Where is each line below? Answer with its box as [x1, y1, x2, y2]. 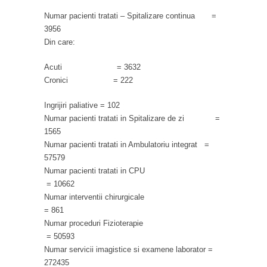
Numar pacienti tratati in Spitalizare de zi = [44, 113, 220, 123]
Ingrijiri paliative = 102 [44, 100, 120, 110]
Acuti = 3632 [44, 62, 141, 72]
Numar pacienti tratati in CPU [44, 166, 219, 175]
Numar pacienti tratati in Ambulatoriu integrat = [44, 139, 209, 149]
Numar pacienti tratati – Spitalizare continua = [44, 11, 216, 20]
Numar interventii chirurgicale [44, 192, 218, 201]
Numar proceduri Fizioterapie [44, 218, 217, 228]
